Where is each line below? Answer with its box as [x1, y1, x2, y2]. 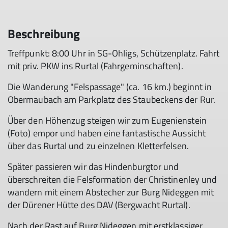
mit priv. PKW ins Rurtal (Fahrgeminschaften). [8, 59, 183, 73]
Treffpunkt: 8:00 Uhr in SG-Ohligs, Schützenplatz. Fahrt [8, 46, 220, 60]
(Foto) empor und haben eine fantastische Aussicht [8, 126, 206, 140]
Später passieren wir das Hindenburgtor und [8, 160, 179, 174]
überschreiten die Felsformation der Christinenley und [8, 173, 217, 186]
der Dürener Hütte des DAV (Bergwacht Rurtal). [8, 198, 190, 212]
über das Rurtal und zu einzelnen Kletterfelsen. [8, 139, 189, 153]
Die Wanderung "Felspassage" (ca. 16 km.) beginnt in [8, 80, 212, 94]
